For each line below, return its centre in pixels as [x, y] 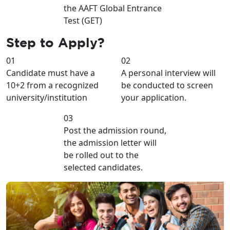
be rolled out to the [101, 155]
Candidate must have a [51, 73]
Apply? [81, 42]
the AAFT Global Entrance [113, 8]
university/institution [47, 97]
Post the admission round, [115, 130]
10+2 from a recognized [52, 85]
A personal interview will [168, 73]
